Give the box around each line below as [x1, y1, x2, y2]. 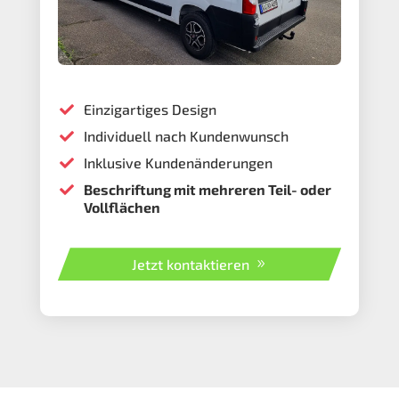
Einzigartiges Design [83, 101, 216, 118]
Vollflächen [83, 199, 160, 216]
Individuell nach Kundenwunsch [83, 127, 289, 145]
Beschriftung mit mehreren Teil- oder [83, 181, 331, 199]
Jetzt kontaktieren [131, 256, 249, 273]
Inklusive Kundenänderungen [83, 154, 273, 172]
